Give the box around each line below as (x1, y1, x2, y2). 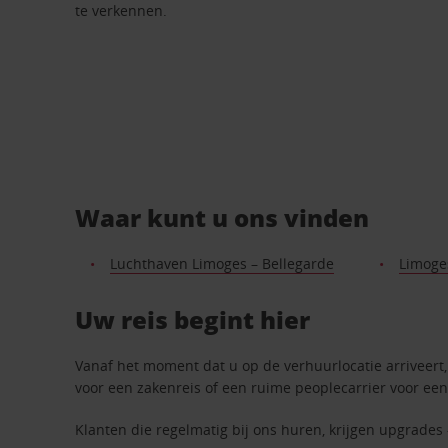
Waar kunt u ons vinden (75, 200, 370, 234)
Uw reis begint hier (75, 302, 311, 336)
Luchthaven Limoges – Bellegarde (109, 253, 334, 273)
